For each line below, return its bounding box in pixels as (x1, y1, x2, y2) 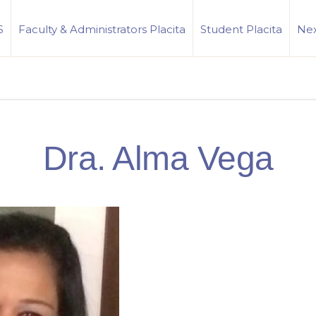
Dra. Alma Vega (42, 140, 274, 177)
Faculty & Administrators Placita (18, 23, 186, 36)
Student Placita (200, 23, 282, 36)
